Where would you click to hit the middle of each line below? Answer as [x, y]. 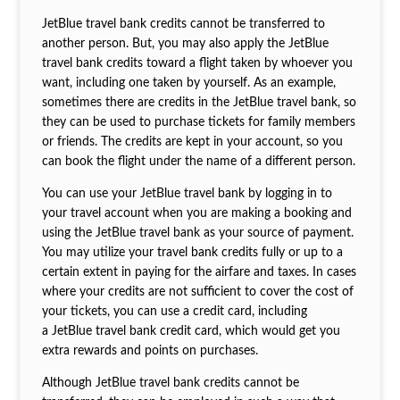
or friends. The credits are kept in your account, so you [192, 142]
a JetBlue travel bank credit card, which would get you [191, 331]
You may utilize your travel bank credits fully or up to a [192, 252]
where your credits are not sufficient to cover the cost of [197, 292]
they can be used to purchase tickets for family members [198, 122]
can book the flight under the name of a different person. [198, 161]
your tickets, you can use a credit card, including [174, 311]
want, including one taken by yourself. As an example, [188, 83]
